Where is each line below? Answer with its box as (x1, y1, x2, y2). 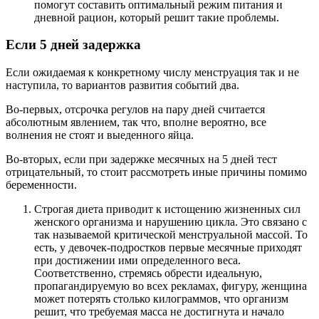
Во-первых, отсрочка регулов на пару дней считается (6, 103, 265, 115)
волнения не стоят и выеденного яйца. (6, 128, 194, 141)
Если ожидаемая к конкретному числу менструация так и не (6, 66, 299, 78)
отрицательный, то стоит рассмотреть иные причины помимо (6, 165, 307, 178)
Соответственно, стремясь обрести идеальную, (34, 266, 262, 279)
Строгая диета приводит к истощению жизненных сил (34, 202, 300, 215)
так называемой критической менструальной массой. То (34, 228, 308, 241)
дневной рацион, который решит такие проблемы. (34, 11, 279, 23)
